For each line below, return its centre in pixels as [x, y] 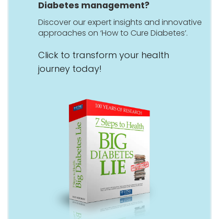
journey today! [70, 68]
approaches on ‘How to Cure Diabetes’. [113, 33]
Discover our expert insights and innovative [120, 22]
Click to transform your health [104, 55]
